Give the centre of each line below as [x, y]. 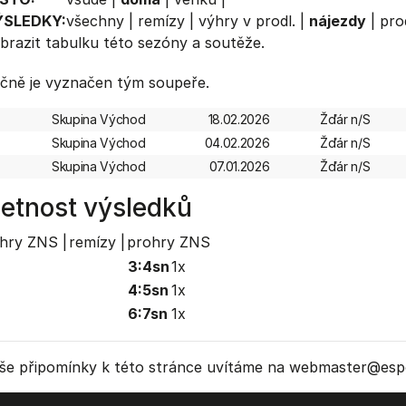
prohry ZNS [168, 242]
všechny [95, 21]
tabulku [72, 43]
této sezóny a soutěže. [181, 43]
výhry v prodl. [246, 21]
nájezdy [337, 21]
